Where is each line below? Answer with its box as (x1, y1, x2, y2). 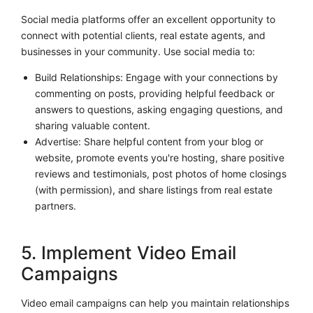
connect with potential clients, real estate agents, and (21, 29, 265, 42)
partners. (34, 200, 76, 212)
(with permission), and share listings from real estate (34, 184, 272, 196)
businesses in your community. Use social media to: (21, 45, 255, 58)
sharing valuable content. (34, 119, 150, 132)
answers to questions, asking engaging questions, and (34, 103, 283, 116)
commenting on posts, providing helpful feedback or (34, 87, 275, 100)
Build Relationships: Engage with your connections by (34, 71, 278, 84)
